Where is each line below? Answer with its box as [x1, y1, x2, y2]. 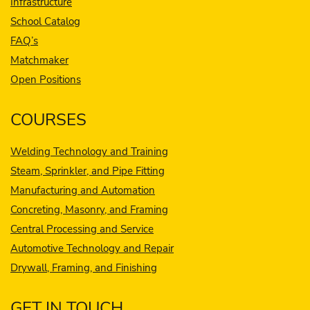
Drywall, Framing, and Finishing [10, 260, 157, 275]
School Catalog [10, 14, 80, 28]
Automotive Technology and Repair [10, 241, 174, 255]
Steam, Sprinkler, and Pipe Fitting [10, 163, 165, 178]
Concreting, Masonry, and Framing [10, 202, 168, 217]
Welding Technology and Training [10, 144, 168, 158]
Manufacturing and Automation [10, 183, 155, 197]
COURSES [10, 108, 86, 131]
